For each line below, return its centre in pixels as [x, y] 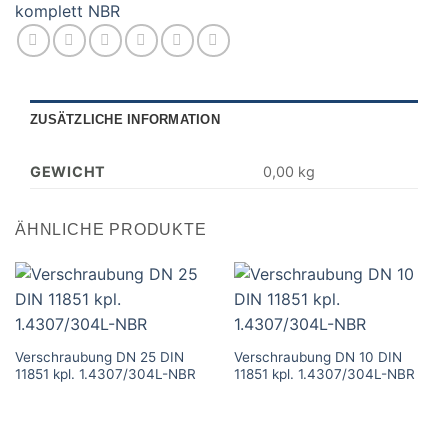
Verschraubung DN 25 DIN [99, 357]
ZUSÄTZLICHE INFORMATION [125, 119]
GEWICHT [68, 171]
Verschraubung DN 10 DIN [317, 357]
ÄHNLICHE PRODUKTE [111, 229]
